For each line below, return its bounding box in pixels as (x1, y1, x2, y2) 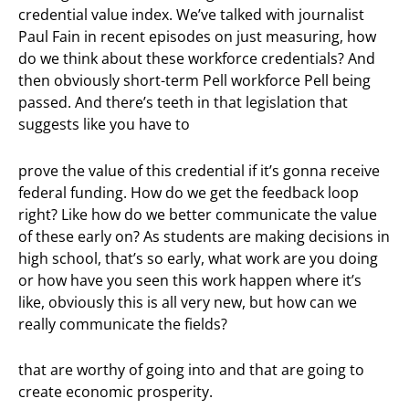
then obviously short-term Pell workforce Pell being (18, 70, 371, 91)
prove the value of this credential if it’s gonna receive (18, 160, 380, 181)
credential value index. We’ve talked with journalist (18, 5, 364, 26)
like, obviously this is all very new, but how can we (18, 291, 357, 312)
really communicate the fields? (18, 313, 227, 334)
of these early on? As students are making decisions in (18, 225, 390, 246)
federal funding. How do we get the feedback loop (18, 182, 359, 203)
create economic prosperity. (18, 381, 213, 402)
